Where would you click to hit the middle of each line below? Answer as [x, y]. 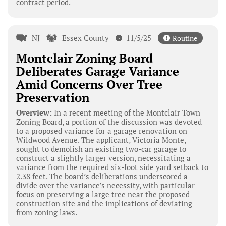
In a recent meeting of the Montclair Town [126, 113]
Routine [185, 38]
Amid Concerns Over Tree [89, 84]
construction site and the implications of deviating [104, 204]
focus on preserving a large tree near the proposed [103, 194]
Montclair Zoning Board [84, 58]
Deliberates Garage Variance [97, 71]
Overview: [34, 113]
